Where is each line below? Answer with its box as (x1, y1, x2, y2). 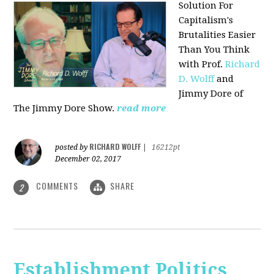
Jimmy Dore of (179, 88, 243, 100)
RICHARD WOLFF (89, 141, 141, 152)
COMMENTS (34, 179, 81, 193)
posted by (55, 143, 90, 152)
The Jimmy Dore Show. (13, 103, 115, 114)
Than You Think (179, 44, 250, 56)
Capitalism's (179, 15, 234, 26)
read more (117, 103, 166, 114)
